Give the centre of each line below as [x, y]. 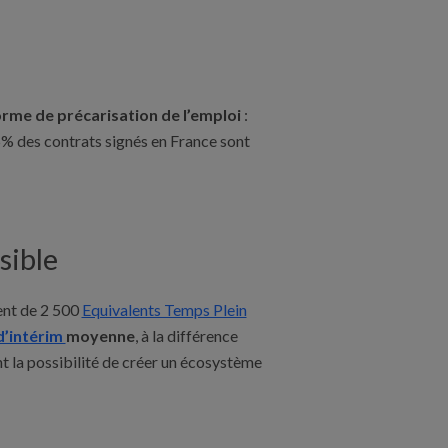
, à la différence [186, 335]
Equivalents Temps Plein [164, 309]
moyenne [100, 335]
